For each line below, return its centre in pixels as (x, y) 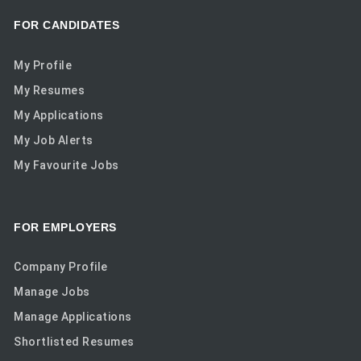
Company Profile (61, 267)
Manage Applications (73, 317)
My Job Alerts (54, 140)
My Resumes (50, 90)
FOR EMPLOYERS (65, 227)
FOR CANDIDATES (67, 25)
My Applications (59, 115)
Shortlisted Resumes (74, 342)
